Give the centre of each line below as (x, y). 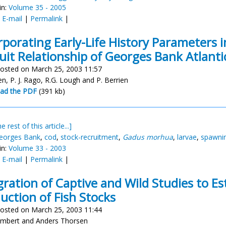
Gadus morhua (148, 137)
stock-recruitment (90, 137)
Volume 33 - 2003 (37, 148)
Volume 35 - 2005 (37, 7)
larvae (187, 137)
